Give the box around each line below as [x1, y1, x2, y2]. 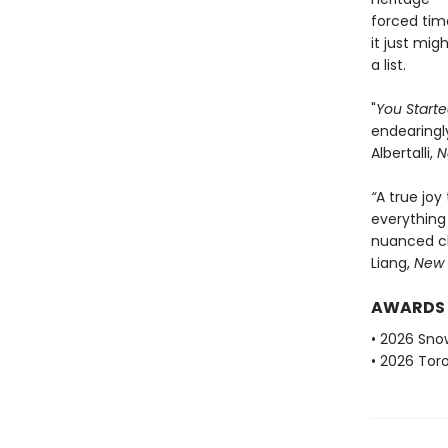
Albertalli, [370, 143, 437, 163]
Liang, [370, 253, 414, 273]
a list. [370, 55, 406, 75]
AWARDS [370, 296, 445, 319]
